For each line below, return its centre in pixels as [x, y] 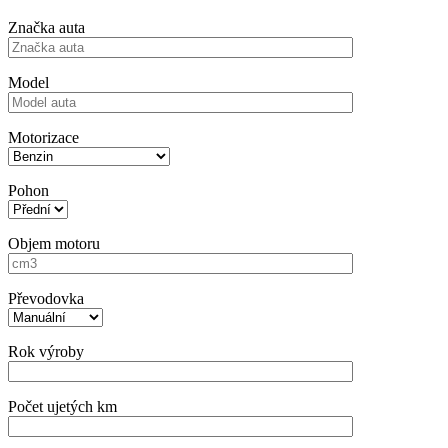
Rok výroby [46, 351]
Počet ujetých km [62, 406]
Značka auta [46, 27]
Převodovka [46, 298]
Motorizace [43, 137]
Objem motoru [54, 243]
